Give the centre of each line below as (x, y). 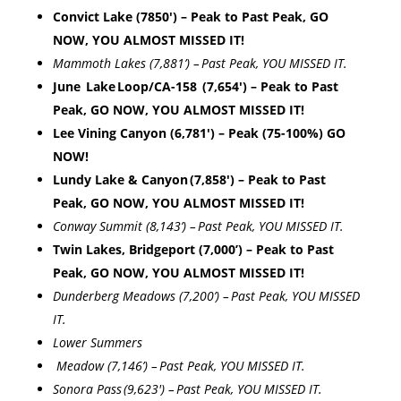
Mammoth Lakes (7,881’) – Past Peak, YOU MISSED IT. (203, 64)
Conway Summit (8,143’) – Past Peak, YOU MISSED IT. (201, 226)
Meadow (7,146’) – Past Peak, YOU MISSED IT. (184, 366)
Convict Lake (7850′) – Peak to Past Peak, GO (190, 17)
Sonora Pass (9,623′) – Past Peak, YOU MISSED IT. (192, 389)
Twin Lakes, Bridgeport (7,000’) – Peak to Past (193, 250)
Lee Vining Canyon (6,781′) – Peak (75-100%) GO (199, 133)
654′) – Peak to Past (277, 87)
